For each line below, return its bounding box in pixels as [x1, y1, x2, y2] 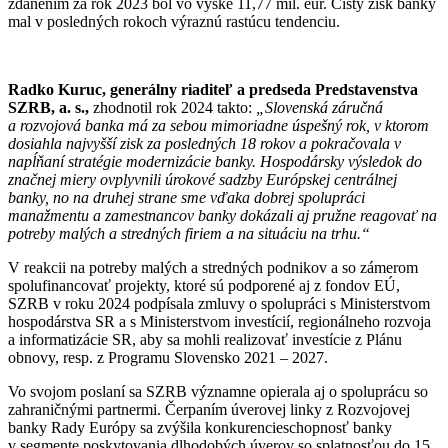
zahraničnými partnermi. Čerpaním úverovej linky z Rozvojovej [8, 400, 410, 418]
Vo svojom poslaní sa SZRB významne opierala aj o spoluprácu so [8, 382, 428, 400]
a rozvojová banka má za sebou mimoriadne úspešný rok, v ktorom [8, 116, 429, 134]
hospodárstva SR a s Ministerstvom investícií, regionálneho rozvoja [8, 312, 431, 330]
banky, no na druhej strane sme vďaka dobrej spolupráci [8, 188, 365, 206]
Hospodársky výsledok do [260, 152, 422, 170]
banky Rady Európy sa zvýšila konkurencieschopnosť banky [8, 418, 392, 436]
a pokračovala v [295, 134, 401, 152]
